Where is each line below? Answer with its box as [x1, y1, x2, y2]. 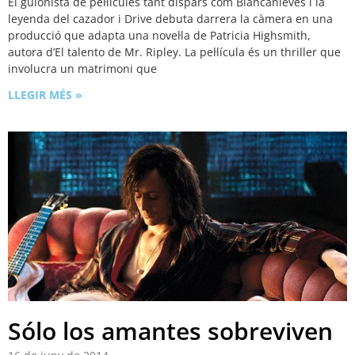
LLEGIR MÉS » [8, 87, 82, 103]
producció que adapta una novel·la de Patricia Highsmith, [8, 28, 311, 44]
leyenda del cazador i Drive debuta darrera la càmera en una [8, 11, 333, 27]
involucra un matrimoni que [8, 61, 157, 77]
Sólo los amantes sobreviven [8, 315, 333, 348]
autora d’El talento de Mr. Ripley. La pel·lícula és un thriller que [8, 44, 341, 60]
